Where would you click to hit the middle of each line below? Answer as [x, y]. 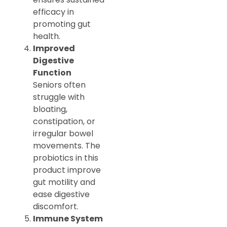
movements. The [67, 146]
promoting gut [62, 24]
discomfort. [56, 207]
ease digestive [61, 195]
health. [47, 36]
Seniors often [59, 85]
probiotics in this [66, 158]
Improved [54, 49]
